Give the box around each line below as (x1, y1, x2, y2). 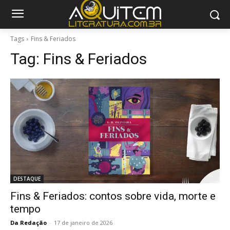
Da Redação (10, 219, 47, 226)
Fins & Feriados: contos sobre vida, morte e (10, 190, 216, 202)
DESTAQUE (13, 175, 41, 182)
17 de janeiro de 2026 (54, 219, 112, 226)
